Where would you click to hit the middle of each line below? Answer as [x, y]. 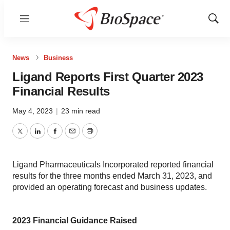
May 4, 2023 [34, 111]
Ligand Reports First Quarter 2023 [108, 77]
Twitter [31, 137]
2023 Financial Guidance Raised [75, 221]
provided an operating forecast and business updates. [110, 187]
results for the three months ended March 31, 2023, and [112, 176]
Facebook [72, 137]
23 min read [81, 111]
